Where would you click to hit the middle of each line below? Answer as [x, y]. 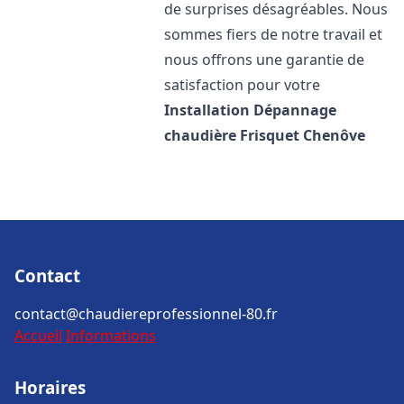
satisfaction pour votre [243, 85]
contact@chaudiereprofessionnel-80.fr [146, 314]
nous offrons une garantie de [265, 60]
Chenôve [335, 135]
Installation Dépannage [251, 110]
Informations [111, 335]
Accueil [38, 335]
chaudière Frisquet [232, 135]
